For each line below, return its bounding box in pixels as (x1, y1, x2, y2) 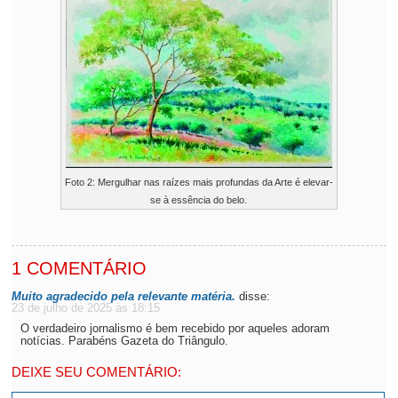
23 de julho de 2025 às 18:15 (12, 301, 161, 314)
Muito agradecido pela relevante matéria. (12, 290, 236, 303)
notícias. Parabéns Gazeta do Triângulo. (20, 334, 229, 347)
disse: (239, 290, 271, 303)
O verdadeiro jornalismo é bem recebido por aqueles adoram (20, 322, 330, 335)
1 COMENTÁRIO (12, 259, 147, 278)
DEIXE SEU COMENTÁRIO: (12, 364, 182, 379)
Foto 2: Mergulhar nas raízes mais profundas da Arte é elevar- (64, 177, 333, 187)
